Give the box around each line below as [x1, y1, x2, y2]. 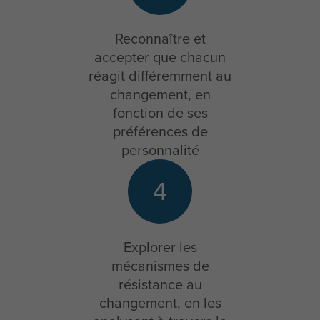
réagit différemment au [89, 65, 231, 87]
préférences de [112, 121, 208, 143]
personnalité [121, 139, 199, 161]
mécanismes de [111, 255, 209, 277]
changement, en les [99, 292, 221, 314]
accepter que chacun [94, 46, 226, 69]
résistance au [118, 274, 202, 296]
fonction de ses [112, 102, 208, 124]
